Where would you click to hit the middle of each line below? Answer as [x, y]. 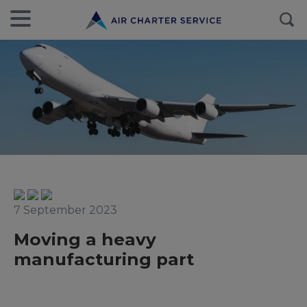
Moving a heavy [85, 239]
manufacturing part [104, 259]
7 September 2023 [65, 210]
